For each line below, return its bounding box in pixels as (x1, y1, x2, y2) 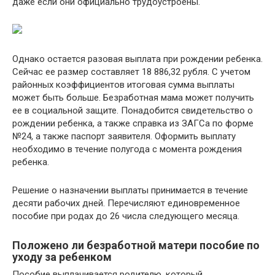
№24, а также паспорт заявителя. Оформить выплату (12, 130, 236, 142)
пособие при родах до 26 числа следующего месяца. (12, 210, 239, 222)
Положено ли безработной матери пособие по (12, 238, 260, 252)
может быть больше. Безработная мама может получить (12, 91, 254, 103)
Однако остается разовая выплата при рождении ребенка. (12, 53, 263, 64)
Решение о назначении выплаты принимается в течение (12, 184, 248, 196)
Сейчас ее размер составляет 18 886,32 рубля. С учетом (12, 66, 250, 77)
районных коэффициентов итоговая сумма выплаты (12, 79, 234, 90)
